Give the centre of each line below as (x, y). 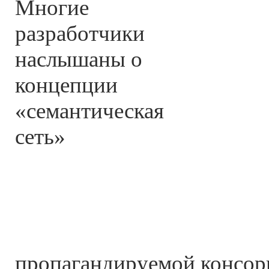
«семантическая (89, 111)
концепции (66, 85)
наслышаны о (79, 59)
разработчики (80, 33)
